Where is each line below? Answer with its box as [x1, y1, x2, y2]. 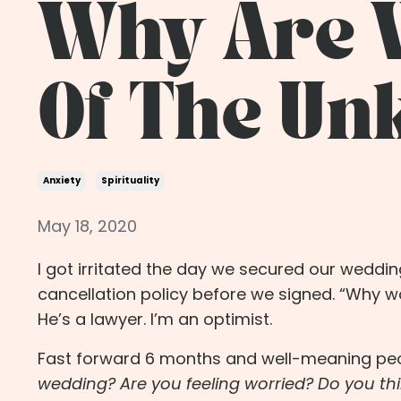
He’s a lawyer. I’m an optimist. [38, 308, 272, 331]
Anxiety [43, 174, 81, 188]
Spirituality [101, 174, 159, 188]
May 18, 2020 [38, 215, 137, 238]
